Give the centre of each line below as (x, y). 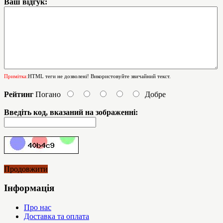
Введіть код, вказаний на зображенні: (71, 112)
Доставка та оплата (56, 217)
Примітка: (16, 76)
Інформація (29, 188)
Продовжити (26, 169)
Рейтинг (19, 94)
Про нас (38, 208)
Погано (48, 94)
